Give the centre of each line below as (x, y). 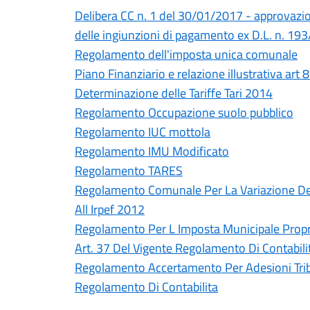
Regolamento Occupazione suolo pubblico (184, 112)
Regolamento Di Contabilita (146, 287)
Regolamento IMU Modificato (152, 151)
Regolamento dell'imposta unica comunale (186, 54)
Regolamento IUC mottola (143, 132)
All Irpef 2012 (110, 209)
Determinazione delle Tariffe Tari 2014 (174, 93)
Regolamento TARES (129, 171)
